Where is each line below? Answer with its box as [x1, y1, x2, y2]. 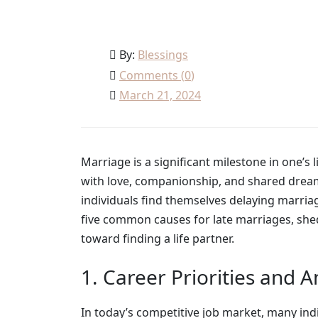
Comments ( [119, 67, 185, 83]
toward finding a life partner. [81, 230, 234, 246]
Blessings [138, 46, 188, 62]
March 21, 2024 [119, 87, 201, 103]
